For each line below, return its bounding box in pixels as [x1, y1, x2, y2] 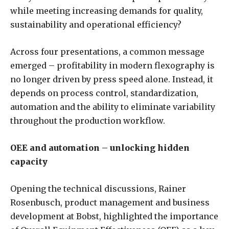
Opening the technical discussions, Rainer [10, 183, 186, 194]
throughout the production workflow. [10, 115, 165, 126]
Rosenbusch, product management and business [10, 197, 210, 208]
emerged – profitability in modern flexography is [10, 60, 215, 71]
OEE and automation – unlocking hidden [10, 142, 190, 153]
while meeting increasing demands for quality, [10, 5, 203, 16]
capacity [10, 156, 48, 167]
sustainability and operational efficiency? [10, 19, 181, 30]
